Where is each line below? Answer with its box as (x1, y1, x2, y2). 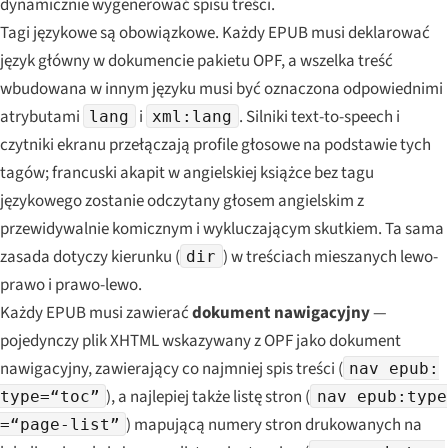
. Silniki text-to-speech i (238, 104, 400, 129)
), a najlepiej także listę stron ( (106, 384, 311, 409)
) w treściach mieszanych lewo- (222, 244, 438, 269)
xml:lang (152, 106, 233, 126)
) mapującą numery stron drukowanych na (126, 412, 423, 437)
